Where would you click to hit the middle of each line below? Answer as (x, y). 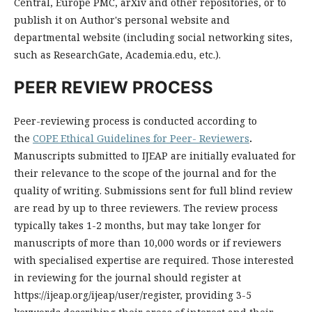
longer (227, 225)
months (122, 225)
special (55, 260)
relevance (64, 173)
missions (145, 190)
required (184, 260)
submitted (101, 156)
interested (267, 260)
